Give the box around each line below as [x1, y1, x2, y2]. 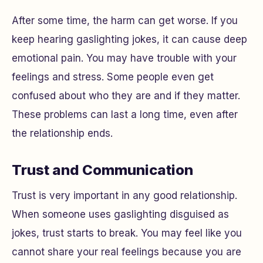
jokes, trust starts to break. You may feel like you [12, 227, 242, 240]
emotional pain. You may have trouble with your [12, 52, 237, 65]
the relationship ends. [12, 127, 113, 140]
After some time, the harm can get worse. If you [12, 15, 238, 27]
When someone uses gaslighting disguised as [12, 208, 229, 221]
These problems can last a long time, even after [12, 109, 238, 121]
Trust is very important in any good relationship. [12, 190, 237, 202]
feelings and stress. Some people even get [12, 71, 214, 83]
